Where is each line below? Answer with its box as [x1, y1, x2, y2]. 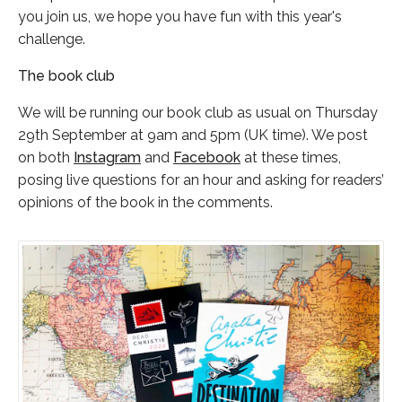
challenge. [18, 30, 85, 48]
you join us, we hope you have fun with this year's [18, 7, 342, 25]
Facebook [173, 148, 240, 166]
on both [18, 148, 74, 166]
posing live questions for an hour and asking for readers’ [18, 170, 384, 188]
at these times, [240, 148, 341, 166]
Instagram [74, 148, 141, 166]
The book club [18, 66, 115, 84]
